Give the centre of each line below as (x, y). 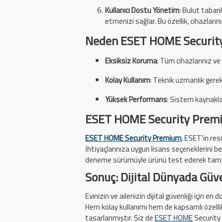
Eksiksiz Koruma (131, 61)
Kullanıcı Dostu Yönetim (142, 10)
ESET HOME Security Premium (133, 138)
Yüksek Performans (136, 100)
